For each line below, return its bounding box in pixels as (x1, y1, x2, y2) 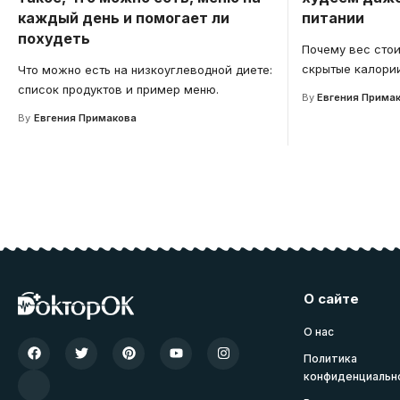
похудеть (18, 29, 90, 47)
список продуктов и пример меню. (18, 81, 219, 96)
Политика (304, 351, 357, 365)
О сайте (304, 289, 359, 307)
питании (301, 8, 364, 27)
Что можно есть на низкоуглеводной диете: (18, 62, 272, 77)
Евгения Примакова (33, 111, 137, 124)
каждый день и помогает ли (18, 8, 229, 27)
